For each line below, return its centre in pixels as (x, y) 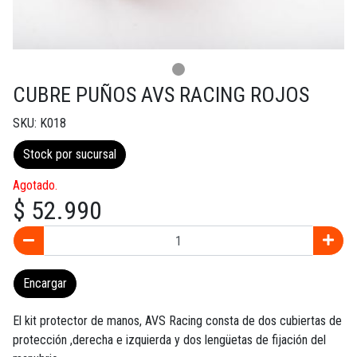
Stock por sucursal (70, 155)
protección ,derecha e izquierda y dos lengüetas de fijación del (169, 340)
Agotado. (35, 186)
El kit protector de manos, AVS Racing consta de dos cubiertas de (177, 321)
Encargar (45, 284)
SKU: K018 (39, 124)
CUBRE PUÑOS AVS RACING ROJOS (161, 95)
